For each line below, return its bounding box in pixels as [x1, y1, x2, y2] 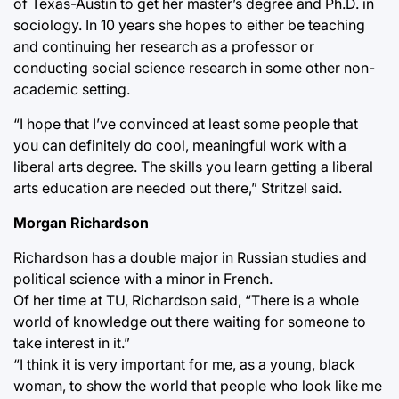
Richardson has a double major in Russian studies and [13, 248, 367, 266]
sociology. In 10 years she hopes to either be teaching [13, 15, 365, 34]
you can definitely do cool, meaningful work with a [13, 135, 346, 154]
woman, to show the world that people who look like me [13, 376, 382, 395]
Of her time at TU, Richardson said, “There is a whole [13, 290, 359, 309]
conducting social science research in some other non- [13, 58, 375, 77]
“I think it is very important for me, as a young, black [13, 354, 355, 373]
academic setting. [13, 79, 130, 98]
